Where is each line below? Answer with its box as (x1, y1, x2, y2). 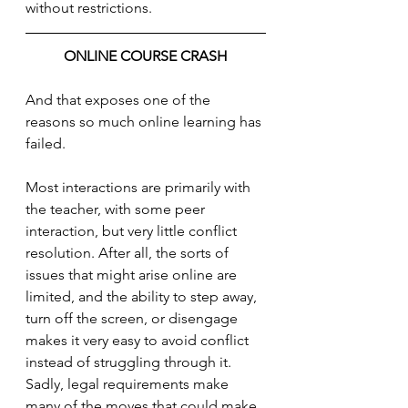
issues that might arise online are (25, 266, 240, 284)
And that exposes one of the (25, 91, 214, 109)
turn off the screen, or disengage (25, 310, 241, 328)
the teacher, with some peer (25, 200, 209, 219)
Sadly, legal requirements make (25, 375, 232, 393)
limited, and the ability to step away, (25, 288, 260, 306)
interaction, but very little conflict (25, 222, 240, 240)
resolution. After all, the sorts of (25, 244, 232, 262)
